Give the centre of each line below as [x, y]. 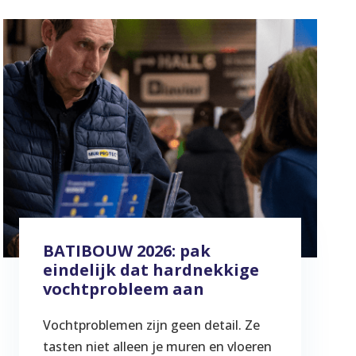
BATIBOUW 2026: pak [126, 250]
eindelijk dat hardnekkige [151, 269]
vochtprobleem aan [123, 288]
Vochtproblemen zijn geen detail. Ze [151, 325]
